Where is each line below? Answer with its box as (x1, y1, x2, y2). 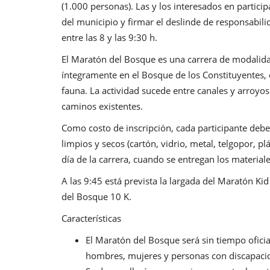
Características (61, 212, 121, 224)
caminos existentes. (61, 99, 143, 112)
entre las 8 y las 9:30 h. (61, 31, 157, 43)
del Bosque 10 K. (61, 190, 131, 202)
